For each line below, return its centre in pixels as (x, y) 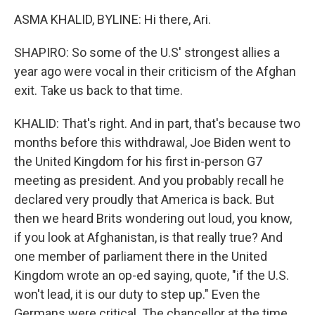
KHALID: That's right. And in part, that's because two (157, 123)
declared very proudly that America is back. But (144, 199)
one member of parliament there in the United (141, 256)
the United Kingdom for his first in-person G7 (138, 161)
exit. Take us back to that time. (98, 90)
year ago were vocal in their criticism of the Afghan (155, 71)
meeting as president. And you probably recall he (149, 180)
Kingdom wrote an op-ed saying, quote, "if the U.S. (152, 275)
